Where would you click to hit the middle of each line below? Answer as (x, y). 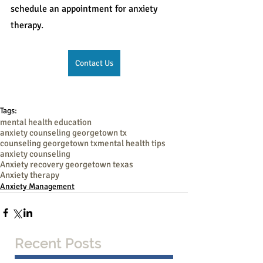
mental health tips (131, 144)
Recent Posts (58, 244)
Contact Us (94, 63)
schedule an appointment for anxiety (85, 9)
